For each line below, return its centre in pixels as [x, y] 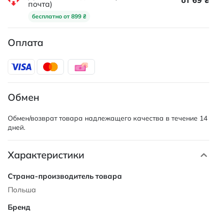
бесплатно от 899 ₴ [59, 16]
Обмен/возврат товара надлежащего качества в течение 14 [108, 118]
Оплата [25, 42]
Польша [22, 190]
